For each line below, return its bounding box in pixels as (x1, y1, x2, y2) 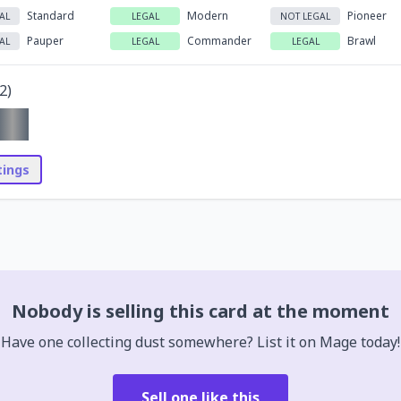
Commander (186, 32, 252, 48)
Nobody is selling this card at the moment (12, 298, 389, 323)
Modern (186, 7, 228, 23)
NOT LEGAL (280, 9, 331, 22)
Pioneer (347, 7, 388, 23)
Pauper (26, 32, 64, 48)
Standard (26, 7, 74, 23)
